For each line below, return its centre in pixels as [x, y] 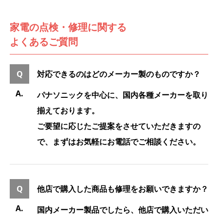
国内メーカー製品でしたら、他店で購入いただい [123, 209]
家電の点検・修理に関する [68, 27]
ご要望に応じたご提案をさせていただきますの [119, 126]
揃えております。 [68, 111]
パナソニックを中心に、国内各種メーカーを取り [123, 95]
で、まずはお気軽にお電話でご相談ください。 [119, 142]
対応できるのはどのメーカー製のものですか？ [119, 74]
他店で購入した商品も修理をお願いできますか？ [123, 189]
